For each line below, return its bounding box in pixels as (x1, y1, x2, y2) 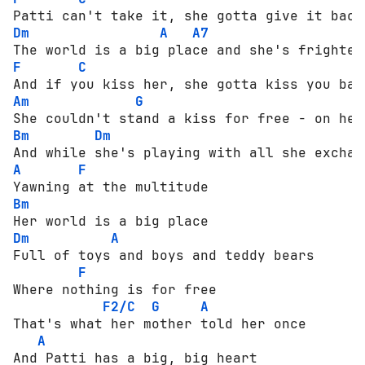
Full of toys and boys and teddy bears (13, 246, 314, 264)
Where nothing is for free (13, 280, 217, 298)
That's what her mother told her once (13, 314, 306, 332)
